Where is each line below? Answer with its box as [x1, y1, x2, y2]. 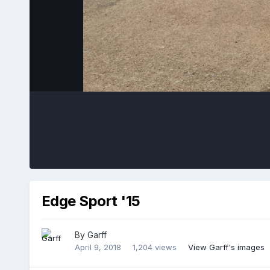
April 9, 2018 [74, 242, 121, 253]
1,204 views [132, 242, 177, 253]
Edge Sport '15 [41, 192, 140, 210]
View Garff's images [187, 242, 265, 253]
